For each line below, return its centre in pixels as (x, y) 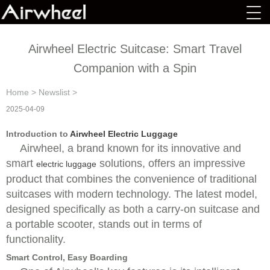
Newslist (54, 92)
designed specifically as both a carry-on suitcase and (133, 209)
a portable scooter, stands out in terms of (104, 224)
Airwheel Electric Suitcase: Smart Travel (135, 49)
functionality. (36, 239)
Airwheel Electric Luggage (124, 134)
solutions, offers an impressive (171, 163)
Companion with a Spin (135, 68)
